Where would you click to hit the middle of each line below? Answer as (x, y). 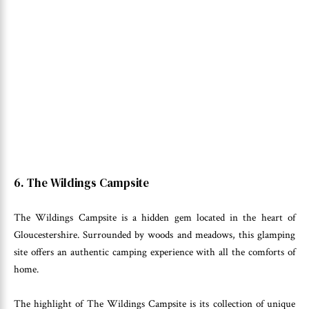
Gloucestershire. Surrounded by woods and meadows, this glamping (154, 235)
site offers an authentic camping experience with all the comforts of (154, 252)
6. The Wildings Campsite (81, 183)
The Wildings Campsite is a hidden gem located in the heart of (154, 217)
